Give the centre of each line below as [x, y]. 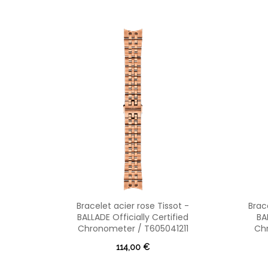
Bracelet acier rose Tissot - [133, 206]
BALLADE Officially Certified [133, 217]
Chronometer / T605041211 [133, 229]
